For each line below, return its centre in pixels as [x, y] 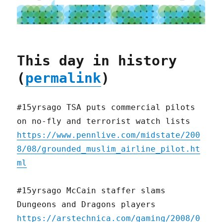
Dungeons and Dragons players [86, 205]
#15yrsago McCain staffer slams [91, 191]
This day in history [97, 61]
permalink [63, 78]
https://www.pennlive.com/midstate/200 [109, 135]
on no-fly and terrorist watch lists [104, 121]
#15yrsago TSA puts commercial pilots [106, 108]
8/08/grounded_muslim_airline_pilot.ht [109, 149]
